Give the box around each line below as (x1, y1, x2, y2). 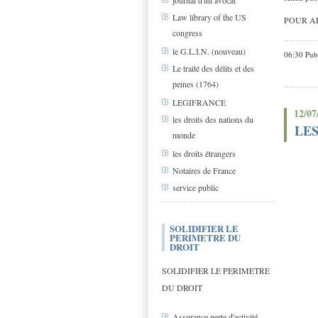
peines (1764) (172, 78, 219, 89)
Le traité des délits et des (172, 62, 254, 75)
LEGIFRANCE (172, 97, 226, 109)
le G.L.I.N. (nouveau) (172, 45, 246, 57)
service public (172, 182, 219, 194)
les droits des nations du (172, 114, 253, 126)
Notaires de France (172, 165, 236, 177)
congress (172, 27, 202, 38)
